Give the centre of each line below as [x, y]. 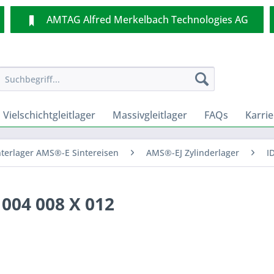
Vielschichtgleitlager [49, 115]
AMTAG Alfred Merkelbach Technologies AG [147, 20]
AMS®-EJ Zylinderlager [193, 153]
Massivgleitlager [150, 115]
